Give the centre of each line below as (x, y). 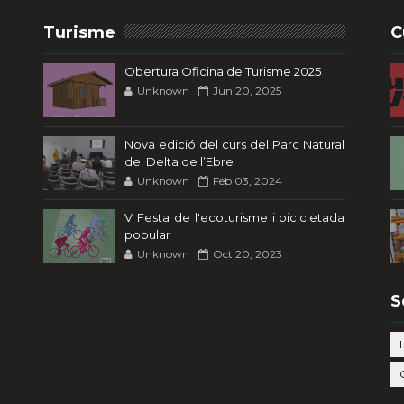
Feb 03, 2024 (248, 181)
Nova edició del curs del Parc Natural (235, 144)
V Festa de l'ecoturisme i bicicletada (235, 217)
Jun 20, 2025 (248, 91)
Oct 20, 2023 (248, 254)
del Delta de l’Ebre (179, 161)
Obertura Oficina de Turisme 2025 (223, 71)
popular (148, 234)
